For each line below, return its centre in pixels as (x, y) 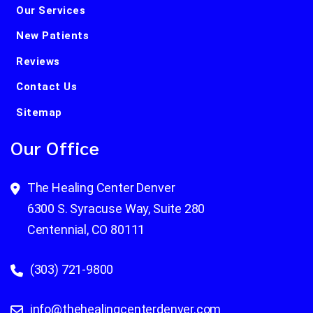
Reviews (38, 61)
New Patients (52, 36)
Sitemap (39, 112)
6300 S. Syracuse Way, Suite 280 (116, 208)
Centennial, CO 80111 (86, 229)
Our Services (51, 10)
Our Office (55, 147)
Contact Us (46, 87)
